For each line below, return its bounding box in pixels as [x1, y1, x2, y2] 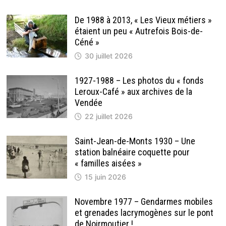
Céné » [74, 37, 99, 48]
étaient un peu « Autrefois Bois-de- [74, 26, 203, 37]
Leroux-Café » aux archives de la [74, 86, 192, 97]
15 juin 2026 [84, 173, 126, 182]
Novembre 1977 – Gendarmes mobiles [74, 196, 213, 207]
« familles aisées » [74, 158, 142, 169]
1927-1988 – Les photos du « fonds [74, 75, 204, 86]
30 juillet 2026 [84, 51, 133, 61]
